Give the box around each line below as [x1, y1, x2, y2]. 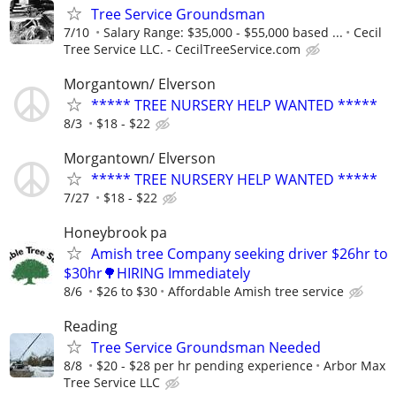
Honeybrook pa [64, 223, 167, 243]
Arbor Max [324, 357, 385, 375]
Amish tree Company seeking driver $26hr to [91, 244, 388, 264]
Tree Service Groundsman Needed [91, 338, 321, 358]
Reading [64, 316, 118, 337]
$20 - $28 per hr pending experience [96, 357, 313, 375]
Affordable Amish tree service [168, 283, 344, 301]
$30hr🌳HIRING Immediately [64, 263, 250, 284]
